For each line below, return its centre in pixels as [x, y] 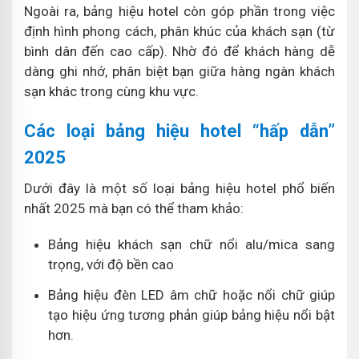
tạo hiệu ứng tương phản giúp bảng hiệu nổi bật [192, 315]
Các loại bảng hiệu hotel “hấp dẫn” [179, 131]
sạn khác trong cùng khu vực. [111, 91]
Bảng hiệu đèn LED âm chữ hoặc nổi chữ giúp [192, 294]
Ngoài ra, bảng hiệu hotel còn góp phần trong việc [179, 11]
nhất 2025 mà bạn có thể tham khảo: [135, 208]
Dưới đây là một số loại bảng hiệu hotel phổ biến [179, 188]
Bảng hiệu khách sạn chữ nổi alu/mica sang [192, 244]
